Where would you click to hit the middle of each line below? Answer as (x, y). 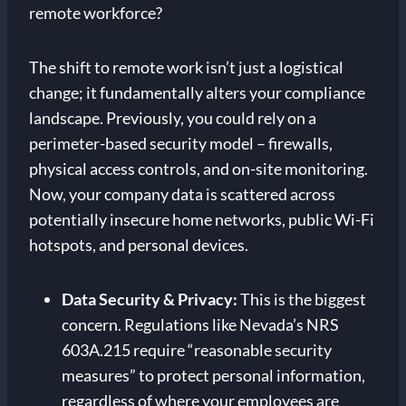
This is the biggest (302, 300)
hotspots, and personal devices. (139, 245)
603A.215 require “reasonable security (197, 350)
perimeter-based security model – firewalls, (181, 144)
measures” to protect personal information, (213, 376)
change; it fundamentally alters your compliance (197, 93)
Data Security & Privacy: (150, 300)
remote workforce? (96, 13)
